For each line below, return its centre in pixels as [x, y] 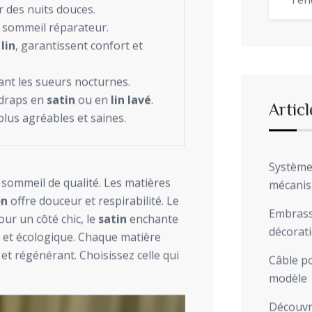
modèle [288, 279]
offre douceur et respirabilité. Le [93, 201]
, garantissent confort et [79, 46]
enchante [153, 219]
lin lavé [131, 100]
